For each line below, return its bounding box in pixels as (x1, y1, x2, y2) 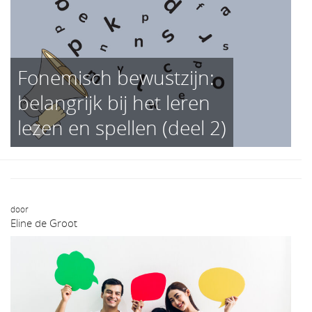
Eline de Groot (10, 215, 77, 230)
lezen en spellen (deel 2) (17, 114, 226, 141)
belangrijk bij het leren (17, 89, 210, 116)
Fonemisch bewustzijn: (17, 64, 214, 91)
